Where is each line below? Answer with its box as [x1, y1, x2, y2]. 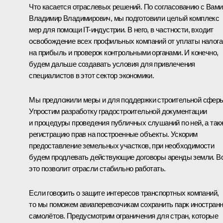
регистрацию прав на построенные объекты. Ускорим [29, 129, 198, 138]
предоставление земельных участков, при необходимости [29, 141, 215, 150]
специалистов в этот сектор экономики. [29, 71, 154, 80]
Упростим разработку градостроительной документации [29, 107, 207, 115]
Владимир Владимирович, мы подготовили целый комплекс [29, 13, 220, 22]
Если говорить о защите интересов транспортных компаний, [29, 188, 219, 197]
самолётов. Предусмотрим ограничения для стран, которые [29, 211, 218, 220]
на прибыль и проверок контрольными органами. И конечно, [29, 48, 219, 57]
